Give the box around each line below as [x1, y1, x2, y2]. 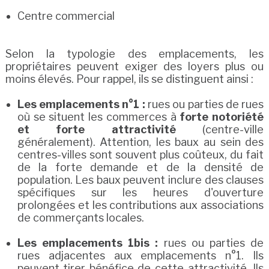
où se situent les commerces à [17, 110, 180, 123]
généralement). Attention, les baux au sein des [17, 136, 264, 148]
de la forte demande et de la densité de [17, 161, 264, 174]
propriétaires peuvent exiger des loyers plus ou [5, 60, 264, 73]
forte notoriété [180, 110, 264, 123]
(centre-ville [175, 123, 264, 136]
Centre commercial [17, 10, 115, 22]
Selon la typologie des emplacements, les [5, 47, 264, 60]
